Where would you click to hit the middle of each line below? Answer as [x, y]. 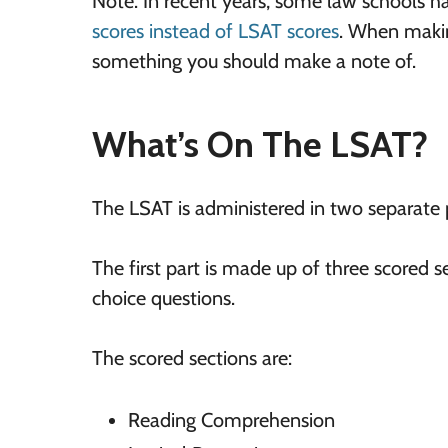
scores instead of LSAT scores [215, 31]
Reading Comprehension [231, 420]
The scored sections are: [192, 358]
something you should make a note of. [254, 61]
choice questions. [163, 298]
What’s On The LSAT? [260, 144]
